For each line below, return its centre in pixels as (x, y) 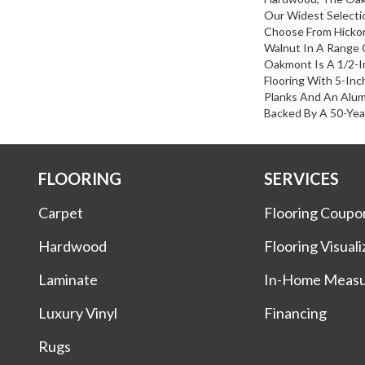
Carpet (61, 212)
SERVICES (302, 178)
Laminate (68, 279)
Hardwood (73, 246)
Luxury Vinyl (78, 312)
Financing (296, 312)
